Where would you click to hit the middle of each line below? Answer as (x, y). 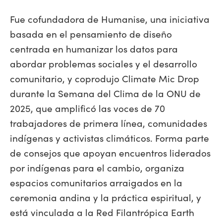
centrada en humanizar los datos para (94, 48)
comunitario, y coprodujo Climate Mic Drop (105, 78)
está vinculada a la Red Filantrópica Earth (102, 212)
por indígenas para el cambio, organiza (97, 167)
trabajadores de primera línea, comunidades (109, 123)
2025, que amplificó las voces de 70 (87, 108)
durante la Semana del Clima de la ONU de (105, 93)
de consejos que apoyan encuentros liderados (110, 152)
